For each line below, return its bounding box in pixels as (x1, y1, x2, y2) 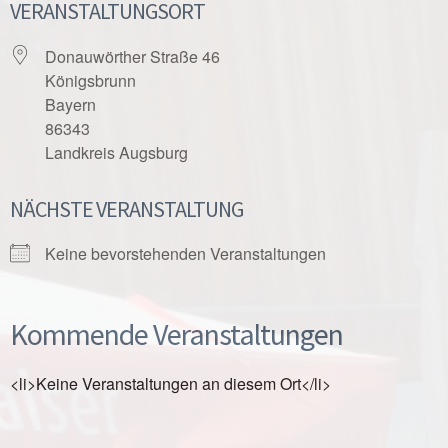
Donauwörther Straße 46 (45, 45, 220, 68)
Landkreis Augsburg (45, 141, 188, 164)
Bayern (45, 93, 96, 116)
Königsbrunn (45, 69, 136, 92)
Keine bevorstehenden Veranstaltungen (45, 242, 326, 265)
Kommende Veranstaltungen (10, 315, 343, 353)
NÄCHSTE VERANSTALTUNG (10, 195, 243, 223)
